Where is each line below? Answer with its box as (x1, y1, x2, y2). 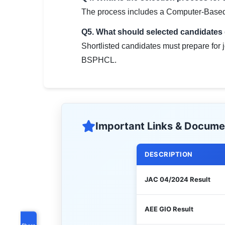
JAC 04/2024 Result (145, 175, 210, 183)
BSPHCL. (81, 56, 117, 64)
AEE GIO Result (145, 205, 193, 213)
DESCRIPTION (145, 150, 193, 158)
